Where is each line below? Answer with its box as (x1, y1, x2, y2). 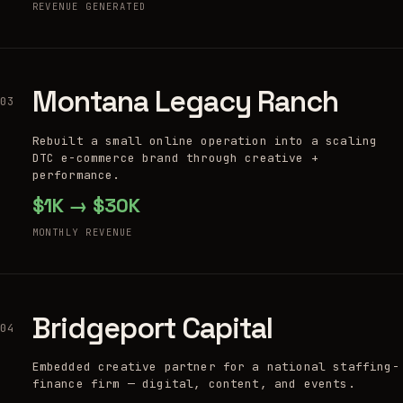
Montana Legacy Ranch (31, 82, 339, 120)
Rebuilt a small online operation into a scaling (31, 132, 378, 148)
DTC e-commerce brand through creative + (31, 149, 318, 166)
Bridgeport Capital (31, 309, 273, 346)
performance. (31, 166, 121, 183)
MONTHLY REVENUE (31, 226, 133, 239)
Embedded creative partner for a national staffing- (31, 359, 399, 375)
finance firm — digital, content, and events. (31, 376, 355, 392)
